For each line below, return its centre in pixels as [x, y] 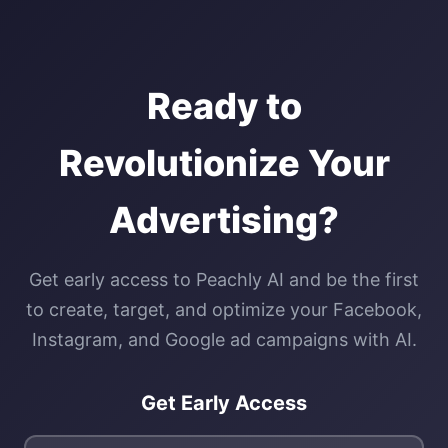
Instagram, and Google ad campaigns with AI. [224, 339]
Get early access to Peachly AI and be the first [224, 279]
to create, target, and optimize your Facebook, [224, 309]
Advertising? [224, 220]
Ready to [224, 106]
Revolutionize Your [224, 163]
